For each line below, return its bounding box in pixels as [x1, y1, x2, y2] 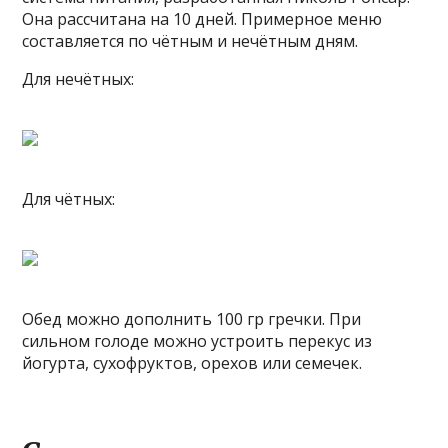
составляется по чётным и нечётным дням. [22, 30, 359, 53]
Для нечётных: [22, 68, 135, 91]
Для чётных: [22, 188, 116, 211]
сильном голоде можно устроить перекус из [22, 330, 373, 353]
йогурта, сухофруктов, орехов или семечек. [22, 352, 363, 375]
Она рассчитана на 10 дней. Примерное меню [22, 8, 383, 31]
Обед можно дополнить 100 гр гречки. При [22, 308, 362, 331]
